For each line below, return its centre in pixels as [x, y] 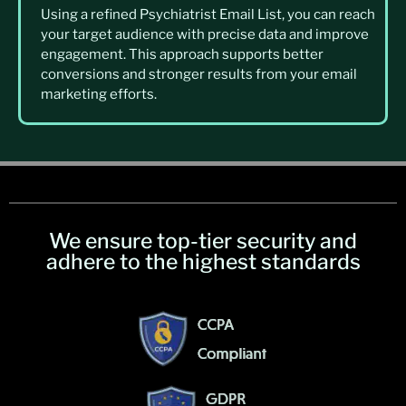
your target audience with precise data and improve [205, 35]
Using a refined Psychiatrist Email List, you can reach [208, 15]
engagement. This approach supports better [182, 55]
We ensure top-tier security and [203, 242]
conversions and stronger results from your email [199, 75]
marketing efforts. [99, 95]
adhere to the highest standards [203, 262]
